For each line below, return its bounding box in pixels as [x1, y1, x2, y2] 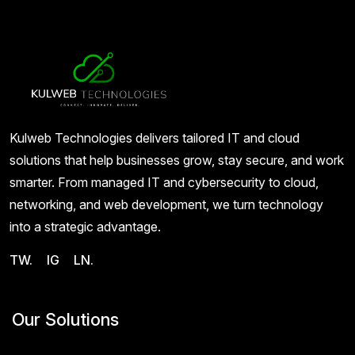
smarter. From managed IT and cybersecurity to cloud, [10, 174, 319, 190]
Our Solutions [12, 308, 119, 330]
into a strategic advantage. [10, 218, 161, 235]
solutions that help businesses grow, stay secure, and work [10, 151, 344, 168]
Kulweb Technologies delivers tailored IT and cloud [10, 129, 300, 146]
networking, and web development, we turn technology [10, 196, 323, 212]
